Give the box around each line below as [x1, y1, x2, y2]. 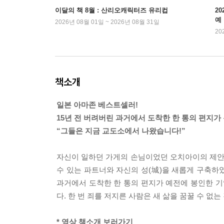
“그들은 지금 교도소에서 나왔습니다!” [56, 126, 185, 135]
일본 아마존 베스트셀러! [56, 100, 138, 109]
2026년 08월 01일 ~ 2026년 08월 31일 [55, 18, 159, 25]
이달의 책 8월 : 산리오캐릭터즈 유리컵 [55, 6, 168, 14]
